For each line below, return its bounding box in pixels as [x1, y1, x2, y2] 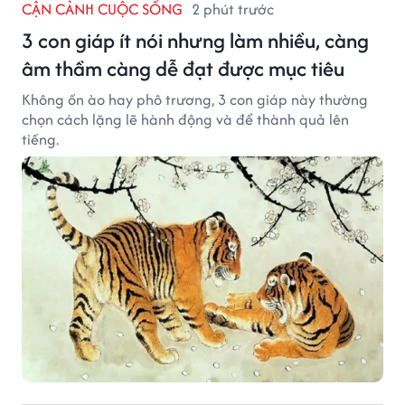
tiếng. [22, 128, 59, 151]
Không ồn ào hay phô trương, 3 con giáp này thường [22, 89, 368, 111]
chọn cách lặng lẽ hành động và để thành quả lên [22, 108, 349, 131]
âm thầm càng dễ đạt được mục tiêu [22, 53, 344, 84]
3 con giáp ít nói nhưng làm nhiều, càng [22, 25, 369, 56]
